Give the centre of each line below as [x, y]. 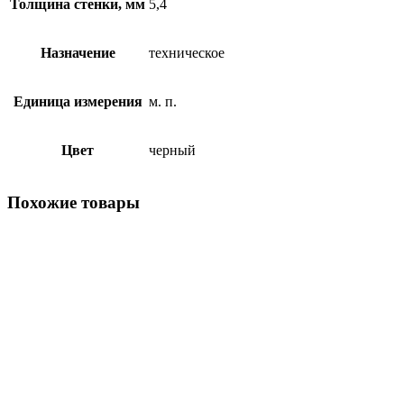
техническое [187, 52]
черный [172, 150]
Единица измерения [78, 101]
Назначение [78, 52]
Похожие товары [73, 202]
